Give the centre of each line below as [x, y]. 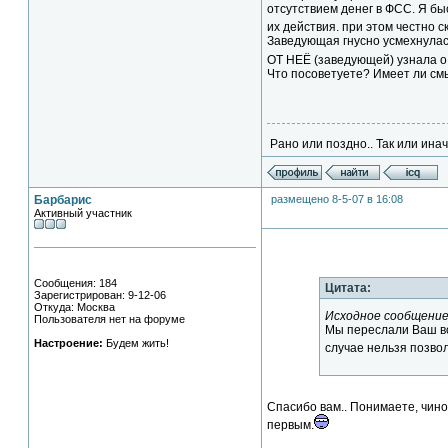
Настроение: [68, 343]
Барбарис [63, 200]
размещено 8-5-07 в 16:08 [337, 199]
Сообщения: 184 [75, 283]
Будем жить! [136, 343]
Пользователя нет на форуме [109, 319]
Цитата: [348, 288]
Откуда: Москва [74, 307]
